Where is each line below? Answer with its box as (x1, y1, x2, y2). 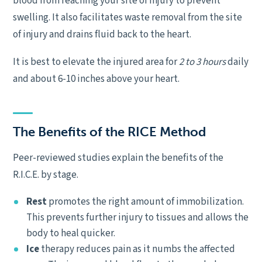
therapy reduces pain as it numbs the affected (39, 242, 235, 256)
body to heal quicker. (26, 226, 115, 240)
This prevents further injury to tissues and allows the (26, 211, 249, 225)
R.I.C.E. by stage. (13, 168, 78, 182)
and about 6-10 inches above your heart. (13, 72, 180, 86)
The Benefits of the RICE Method (13, 124, 206, 140)
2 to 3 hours (179, 55, 226, 69)
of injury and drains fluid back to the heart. (13, 27, 191, 42)
